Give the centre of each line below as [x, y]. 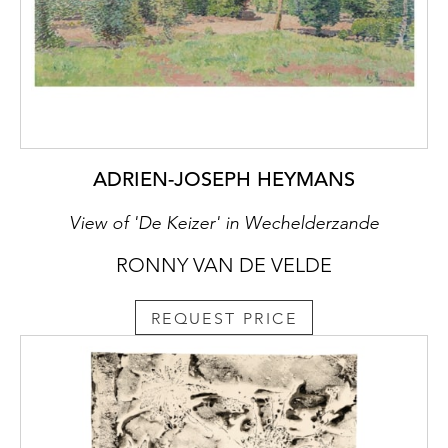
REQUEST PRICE [224, 318]
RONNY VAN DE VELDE [224, 264]
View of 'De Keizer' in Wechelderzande [224, 222]
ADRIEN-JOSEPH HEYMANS [224, 179]
